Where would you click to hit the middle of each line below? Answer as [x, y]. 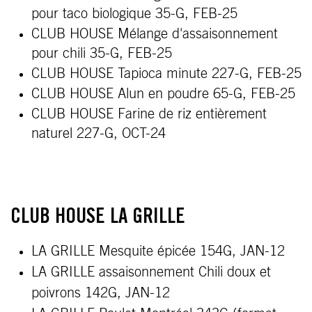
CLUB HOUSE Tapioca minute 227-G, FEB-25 [166, 74]
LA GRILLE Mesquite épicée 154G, [136, 251]
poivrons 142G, [78, 293]
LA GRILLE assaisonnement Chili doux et [151, 272]
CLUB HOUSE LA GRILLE [98, 218]
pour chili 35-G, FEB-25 [102, 54]
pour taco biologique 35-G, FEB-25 [134, 14]
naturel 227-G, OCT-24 [99, 134]
